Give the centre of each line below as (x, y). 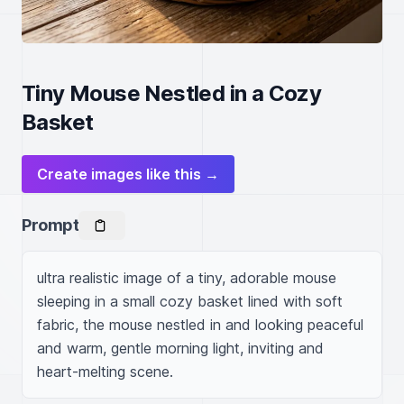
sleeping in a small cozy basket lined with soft (190, 301)
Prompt (50, 225)
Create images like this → (128, 174)
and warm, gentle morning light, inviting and (180, 348)
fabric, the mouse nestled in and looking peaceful (200, 325)
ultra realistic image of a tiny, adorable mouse (187, 278)
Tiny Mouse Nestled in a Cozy (172, 93)
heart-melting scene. (105, 372)
